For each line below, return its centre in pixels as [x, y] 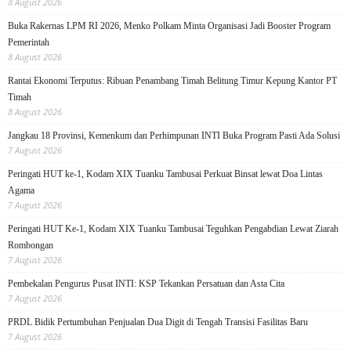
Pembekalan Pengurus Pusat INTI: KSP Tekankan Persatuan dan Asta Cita [146, 284]
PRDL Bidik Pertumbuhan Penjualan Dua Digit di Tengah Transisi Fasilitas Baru [158, 322]
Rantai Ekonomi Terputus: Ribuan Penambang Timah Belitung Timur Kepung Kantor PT [172, 81]
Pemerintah [29, 43]
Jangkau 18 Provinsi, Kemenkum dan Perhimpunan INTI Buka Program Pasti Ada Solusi [174, 136]
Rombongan [31, 246]
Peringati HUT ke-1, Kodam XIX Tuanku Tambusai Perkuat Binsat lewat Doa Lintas [165, 174]
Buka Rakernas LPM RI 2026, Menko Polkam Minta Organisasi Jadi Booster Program [169, 26]
